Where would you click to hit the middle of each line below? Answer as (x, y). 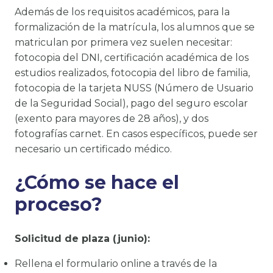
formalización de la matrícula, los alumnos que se (135, 27)
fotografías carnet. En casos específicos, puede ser (136, 134)
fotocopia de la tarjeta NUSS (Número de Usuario (134, 88)
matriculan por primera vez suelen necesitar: (123, 43)
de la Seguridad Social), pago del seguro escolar (131, 104)
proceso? (58, 205)
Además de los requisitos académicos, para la (122, 12)
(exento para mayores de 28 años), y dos (112, 119)
